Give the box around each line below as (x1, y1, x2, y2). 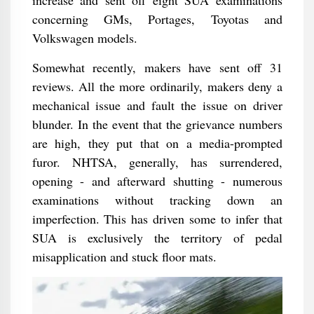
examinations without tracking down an (32, 191, 282, 209)
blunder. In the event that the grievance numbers (32, 116, 282, 133)
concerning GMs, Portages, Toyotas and (32, 11, 282, 28)
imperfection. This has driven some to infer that (32, 210, 282, 228)
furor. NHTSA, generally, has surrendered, (32, 153, 282, 171)
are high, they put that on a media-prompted (32, 135, 282, 152)
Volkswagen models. (32, 29, 137, 47)
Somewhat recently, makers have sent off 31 (32, 59, 282, 76)
